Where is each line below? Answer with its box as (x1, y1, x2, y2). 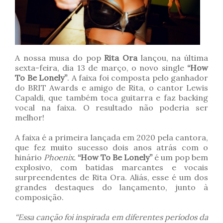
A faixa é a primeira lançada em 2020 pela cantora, (15, 132, 208, 143)
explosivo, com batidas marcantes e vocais (15, 162, 208, 173)
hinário (15, 152, 44, 163)
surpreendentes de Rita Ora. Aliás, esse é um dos (15, 172, 208, 183)
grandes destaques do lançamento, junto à (15, 182, 208, 193)
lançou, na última (137, 53, 209, 63)
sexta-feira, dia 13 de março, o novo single (15, 63, 187, 73)
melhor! (15, 112, 44, 123)
